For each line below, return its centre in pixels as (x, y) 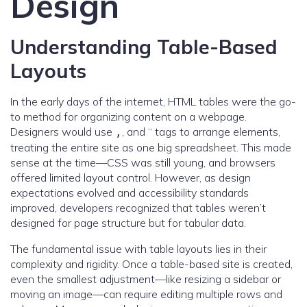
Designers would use (63, 132)
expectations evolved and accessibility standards (130, 193)
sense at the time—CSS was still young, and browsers (143, 163)
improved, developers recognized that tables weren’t (138, 208)
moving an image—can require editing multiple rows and (146, 294)
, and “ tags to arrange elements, (201, 132)
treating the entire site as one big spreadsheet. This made (151, 148)
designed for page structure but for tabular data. (128, 223)
